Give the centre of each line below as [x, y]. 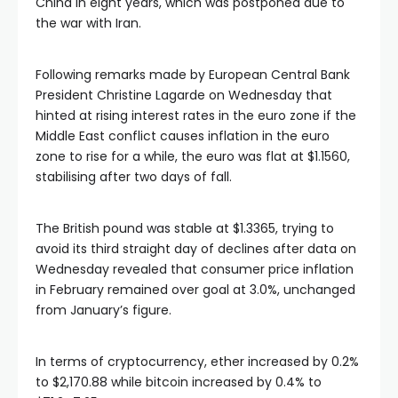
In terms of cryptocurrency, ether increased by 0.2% [197, 362]
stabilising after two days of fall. [134, 177]
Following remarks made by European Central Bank [193, 75]
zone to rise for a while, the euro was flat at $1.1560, [193, 156]
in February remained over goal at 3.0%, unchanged [195, 290]
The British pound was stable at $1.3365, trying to [185, 228]
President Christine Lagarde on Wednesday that [184, 95]
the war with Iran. [88, 23]
